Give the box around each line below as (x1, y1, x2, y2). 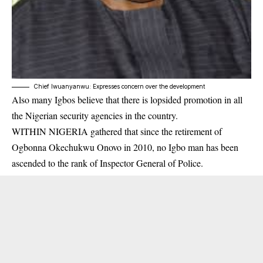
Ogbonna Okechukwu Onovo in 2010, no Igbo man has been (12, 140, 238, 153)
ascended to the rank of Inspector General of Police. (12, 156, 203, 169)
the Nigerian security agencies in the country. (12, 109, 178, 122)
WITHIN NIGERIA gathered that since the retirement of (12, 124, 222, 137)
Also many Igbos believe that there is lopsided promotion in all (12, 93, 242, 106)
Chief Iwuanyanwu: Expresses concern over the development (33, 82, 205, 90)
